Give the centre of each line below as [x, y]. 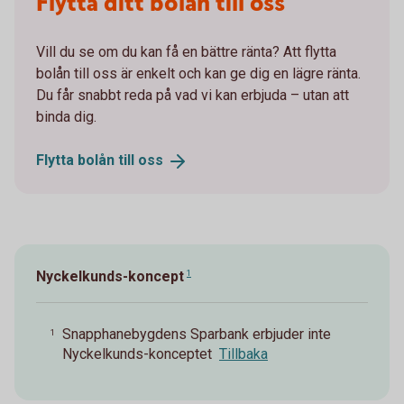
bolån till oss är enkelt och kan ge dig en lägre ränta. [198, 74]
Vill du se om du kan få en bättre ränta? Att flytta [186, 52]
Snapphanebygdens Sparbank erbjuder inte [197, 334]
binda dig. [66, 117]
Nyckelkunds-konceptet [137, 353]
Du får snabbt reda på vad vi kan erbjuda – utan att [193, 96]
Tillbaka [243, 353]
